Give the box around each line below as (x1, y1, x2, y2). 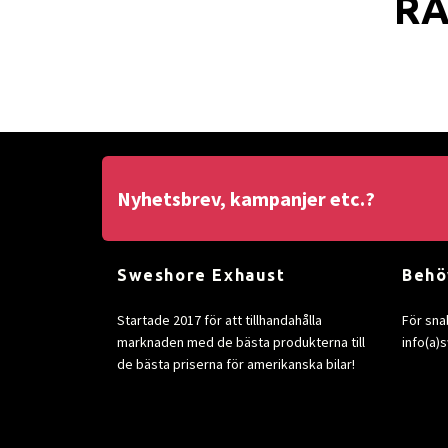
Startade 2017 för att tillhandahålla (117, 311, 322, 330)
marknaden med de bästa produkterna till (117, 333, 365, 352)
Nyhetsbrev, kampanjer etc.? (117, 185, 375, 211)
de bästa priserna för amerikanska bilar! (117, 355, 355, 374)
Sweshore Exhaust (117, 266, 286, 285)
